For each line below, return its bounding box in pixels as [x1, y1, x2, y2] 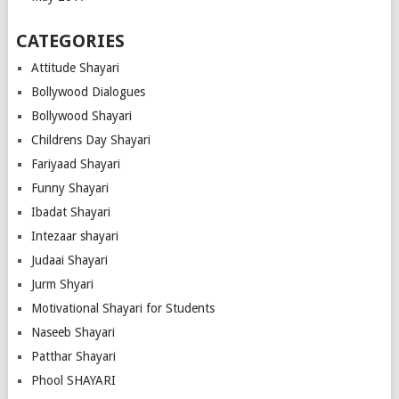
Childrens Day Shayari [30, 132, 151, 147]
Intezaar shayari [30, 228, 118, 243]
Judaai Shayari [30, 252, 108, 267]
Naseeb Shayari [30, 324, 115, 339]
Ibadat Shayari [30, 204, 110, 219]
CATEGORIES [15, 29, 125, 52]
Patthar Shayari [30, 348, 116, 363]
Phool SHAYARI [30, 372, 116, 387]
